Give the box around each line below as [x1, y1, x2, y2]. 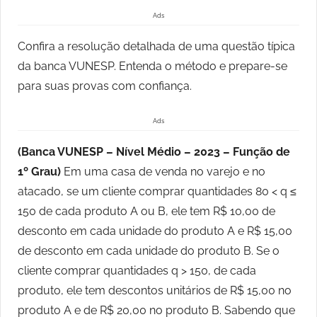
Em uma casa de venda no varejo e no [64, 165, 265, 179]
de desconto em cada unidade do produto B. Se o [18, 244, 279, 258]
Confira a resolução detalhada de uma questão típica [18, 40, 295, 54]
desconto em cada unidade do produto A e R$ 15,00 [18, 224, 292, 238]
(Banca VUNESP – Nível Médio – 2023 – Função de [18, 145, 290, 159]
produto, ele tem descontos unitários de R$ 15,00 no [18, 284, 292, 298]
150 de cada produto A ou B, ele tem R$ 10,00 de [18, 204, 275, 219]
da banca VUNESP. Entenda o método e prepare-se [18, 59, 287, 74]
